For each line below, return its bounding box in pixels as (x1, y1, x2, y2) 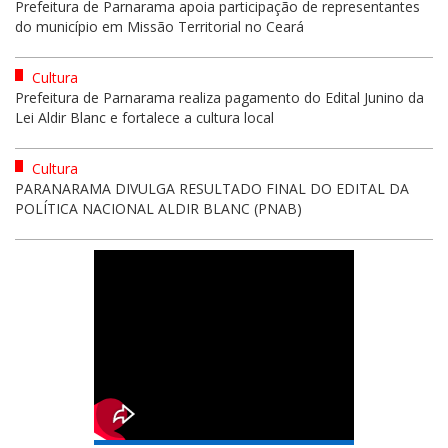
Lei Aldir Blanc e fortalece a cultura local (15, 107, 274, 127)
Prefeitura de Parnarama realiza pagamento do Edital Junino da (15, 87, 424, 107)
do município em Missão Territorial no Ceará (15, 16, 304, 36)
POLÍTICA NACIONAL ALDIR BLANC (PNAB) (15, 198, 302, 218)
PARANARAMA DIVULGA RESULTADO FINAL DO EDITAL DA (15, 178, 409, 198)
